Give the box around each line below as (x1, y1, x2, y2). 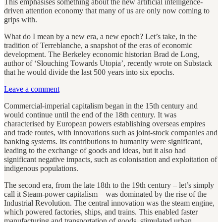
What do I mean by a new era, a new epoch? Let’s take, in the (4, 32, 197, 41)
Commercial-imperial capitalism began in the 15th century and (4, 101, 198, 110)
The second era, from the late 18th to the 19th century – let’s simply (4, 180, 214, 189)
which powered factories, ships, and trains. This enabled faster (4, 207, 198, 216)
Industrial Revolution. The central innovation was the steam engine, (4, 198, 215, 207)
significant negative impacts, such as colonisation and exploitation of (4, 155, 217, 164)
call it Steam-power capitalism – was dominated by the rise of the (4, 189, 207, 198)
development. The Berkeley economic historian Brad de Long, (4, 50, 199, 58)
